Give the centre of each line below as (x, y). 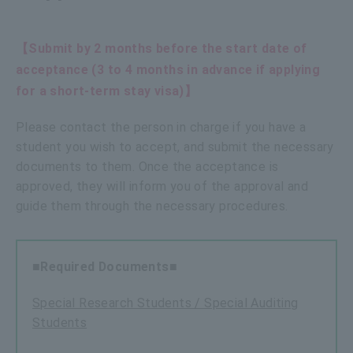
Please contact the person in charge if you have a (161, 127)
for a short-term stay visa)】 (107, 91)
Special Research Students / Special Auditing (165, 303)
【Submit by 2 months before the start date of (162, 48)
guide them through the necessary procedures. (152, 206)
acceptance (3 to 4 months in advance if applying (168, 69)
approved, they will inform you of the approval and (162, 186)
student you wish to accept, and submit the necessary (175, 147)
